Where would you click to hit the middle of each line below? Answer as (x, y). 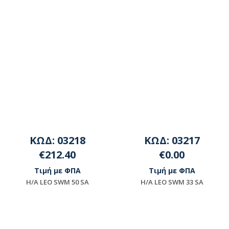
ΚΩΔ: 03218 (57, 140)
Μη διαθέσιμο (177, 209)
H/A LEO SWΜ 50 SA (57, 182)
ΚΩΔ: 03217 (172, 140)
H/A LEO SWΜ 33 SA (172, 182)
